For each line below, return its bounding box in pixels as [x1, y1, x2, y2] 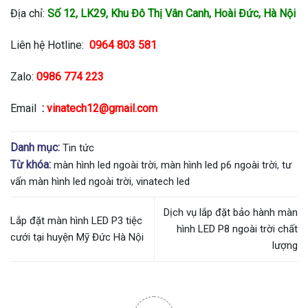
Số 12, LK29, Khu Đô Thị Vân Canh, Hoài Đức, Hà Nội [47, 7, 296, 21]
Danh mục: [10, 140, 60, 154]
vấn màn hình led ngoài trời [10, 175, 131, 188]
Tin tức [63, 141, 94, 154]
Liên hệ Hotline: [10, 38, 87, 52]
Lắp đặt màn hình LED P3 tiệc [10, 214, 142, 228]
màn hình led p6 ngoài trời [161, 158, 277, 171]
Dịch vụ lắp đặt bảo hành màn [164, 206, 298, 219]
